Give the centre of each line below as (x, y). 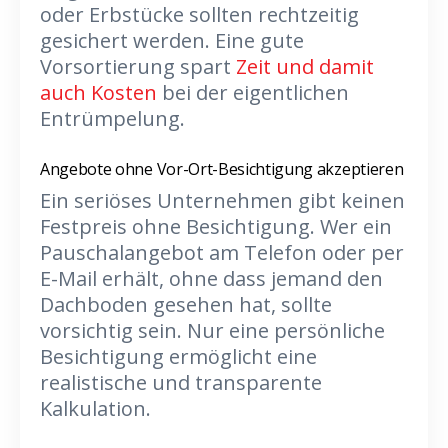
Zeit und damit (302, 66)
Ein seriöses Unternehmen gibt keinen (222, 200)
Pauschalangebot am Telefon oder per (222, 252)
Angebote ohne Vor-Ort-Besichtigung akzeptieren (222, 169)
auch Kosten (98, 92)
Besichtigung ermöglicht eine (178, 356)
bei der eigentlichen (253, 92)
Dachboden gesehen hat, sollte (186, 304)
